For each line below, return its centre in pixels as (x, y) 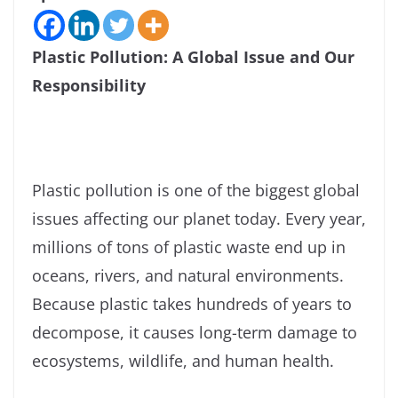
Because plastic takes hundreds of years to (192, 304)
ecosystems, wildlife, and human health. (183, 361)
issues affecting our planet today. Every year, (199, 219)
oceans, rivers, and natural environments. (188, 276)
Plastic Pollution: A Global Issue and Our (193, 57)
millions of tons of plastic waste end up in (189, 247)
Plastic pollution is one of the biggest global (196, 191)
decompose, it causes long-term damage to (195, 333)
